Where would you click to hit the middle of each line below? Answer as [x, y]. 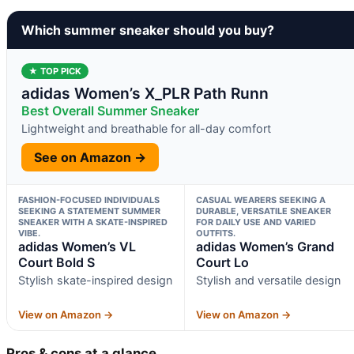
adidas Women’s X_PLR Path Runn [145, 93]
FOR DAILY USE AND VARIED [256, 222]
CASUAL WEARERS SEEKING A [260, 200]
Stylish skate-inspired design [95, 280]
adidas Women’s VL [77, 246]
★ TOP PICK [55, 71]
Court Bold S [56, 262]
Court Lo [222, 262]
